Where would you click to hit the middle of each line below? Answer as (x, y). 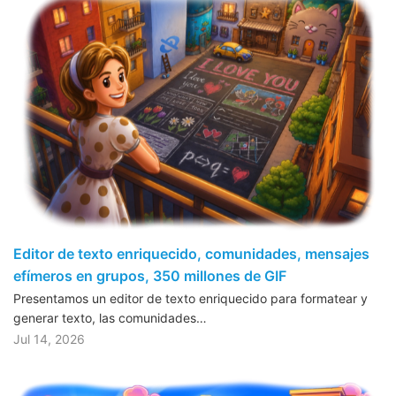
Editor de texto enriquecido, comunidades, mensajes (191, 254)
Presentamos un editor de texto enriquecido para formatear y (190, 299)
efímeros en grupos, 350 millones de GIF (150, 276)
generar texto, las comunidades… (110, 318)
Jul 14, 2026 (49, 339)
